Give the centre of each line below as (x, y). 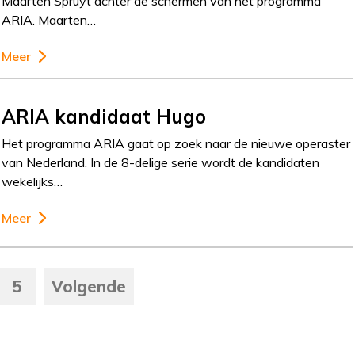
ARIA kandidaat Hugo (104, 117)
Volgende (89, 286)
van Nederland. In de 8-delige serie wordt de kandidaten (161, 163)
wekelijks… (32, 182)
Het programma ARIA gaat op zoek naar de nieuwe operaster (176, 144)
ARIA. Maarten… (49, 20)
